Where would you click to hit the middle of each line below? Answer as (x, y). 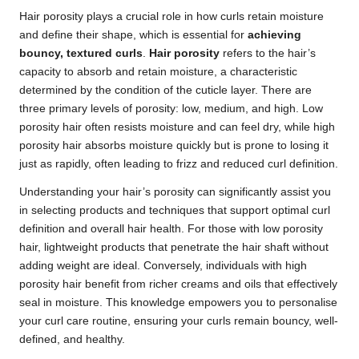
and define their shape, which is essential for (133, 35)
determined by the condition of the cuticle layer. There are (165, 91)
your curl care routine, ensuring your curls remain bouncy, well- (179, 321)
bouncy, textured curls (81, 54)
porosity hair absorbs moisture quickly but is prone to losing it (174, 146)
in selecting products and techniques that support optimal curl (175, 211)
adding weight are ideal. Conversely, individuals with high (163, 266)
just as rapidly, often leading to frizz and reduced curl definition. (179, 164)
